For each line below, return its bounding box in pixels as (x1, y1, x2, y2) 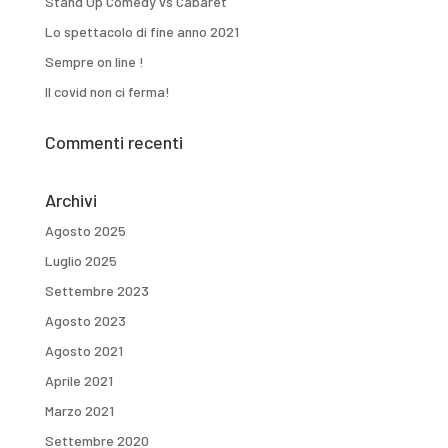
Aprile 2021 (44, 372, 113, 390)
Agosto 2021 (44, 342, 123, 360)
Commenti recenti (44, 131, 183, 154)
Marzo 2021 (44, 402, 114, 420)
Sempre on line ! (44, 53, 144, 71)
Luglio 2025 (44, 252, 117, 270)
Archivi (44, 189, 97, 212)
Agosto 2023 (44, 312, 126, 330)
